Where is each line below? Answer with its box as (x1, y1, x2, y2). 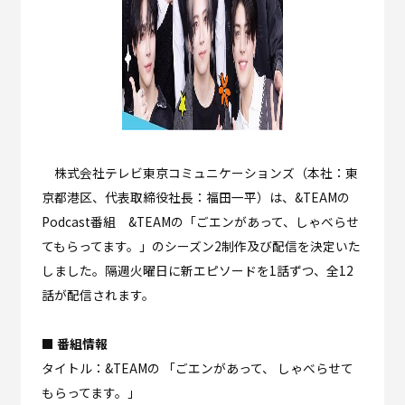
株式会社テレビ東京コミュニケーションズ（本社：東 (41, 164, 358, 183)
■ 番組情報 (41, 334, 108, 353)
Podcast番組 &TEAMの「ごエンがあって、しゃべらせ (41, 212, 359, 231)
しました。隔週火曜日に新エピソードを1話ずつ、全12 (41, 261, 353, 280)
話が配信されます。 (41, 286, 155, 305)
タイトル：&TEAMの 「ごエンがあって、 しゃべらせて (41, 359, 353, 378)
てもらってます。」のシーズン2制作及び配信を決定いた (41, 237, 361, 256)
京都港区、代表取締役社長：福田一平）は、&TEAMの (41, 188, 350, 207)
